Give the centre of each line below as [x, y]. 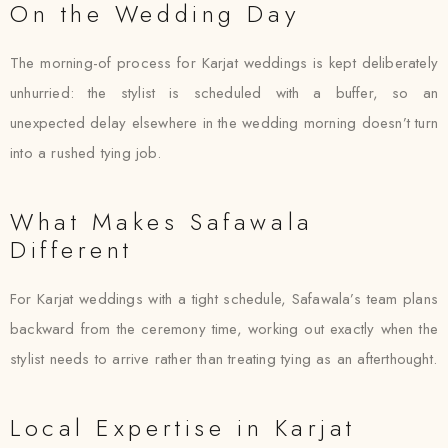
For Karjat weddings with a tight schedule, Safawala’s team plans [224, 299]
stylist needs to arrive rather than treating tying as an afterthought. [224, 359]
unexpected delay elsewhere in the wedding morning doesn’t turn [224, 123]
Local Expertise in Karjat [183, 427]
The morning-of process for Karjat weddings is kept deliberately [224, 63]
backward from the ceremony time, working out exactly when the [224, 329]
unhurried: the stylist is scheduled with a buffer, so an [224, 93]
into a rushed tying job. [85, 153]
